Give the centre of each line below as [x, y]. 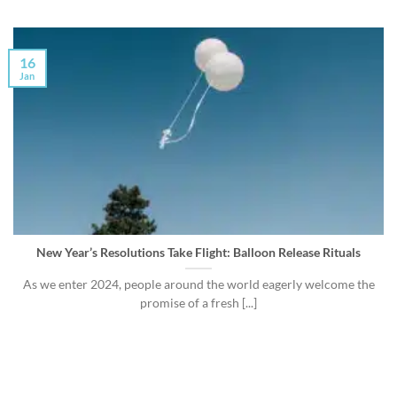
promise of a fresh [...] [198, 304]
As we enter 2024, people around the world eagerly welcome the [198, 285]
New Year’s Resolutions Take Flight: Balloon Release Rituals [198, 253]
